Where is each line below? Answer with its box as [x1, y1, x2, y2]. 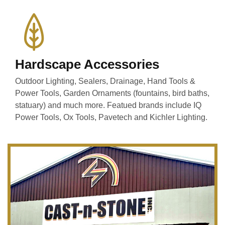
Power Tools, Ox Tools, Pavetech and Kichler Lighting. [15, 113, 207, 122]
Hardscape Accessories [15, 57, 159, 72]
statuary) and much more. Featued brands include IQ [15, 101, 201, 109]
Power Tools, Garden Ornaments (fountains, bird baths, [15, 89, 209, 97]
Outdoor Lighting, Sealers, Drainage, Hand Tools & [15, 77, 195, 85]
